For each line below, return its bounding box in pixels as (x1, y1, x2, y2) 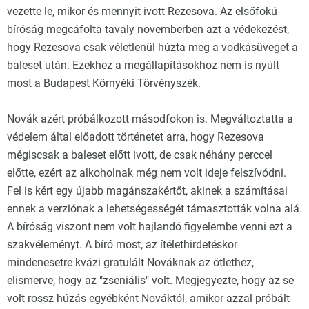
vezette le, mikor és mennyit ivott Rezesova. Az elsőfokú (7, 5, 277, 18)
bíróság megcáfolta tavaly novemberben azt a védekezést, (7, 23, 289, 36)
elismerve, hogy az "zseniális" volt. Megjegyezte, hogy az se (7, 274, 294, 287)
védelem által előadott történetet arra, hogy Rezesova (7, 130, 264, 143)
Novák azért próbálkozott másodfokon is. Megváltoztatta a (7, 112, 293, 126)
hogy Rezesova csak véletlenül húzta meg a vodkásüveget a (7, 41, 298, 54)
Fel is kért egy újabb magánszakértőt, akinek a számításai (7, 184, 288, 197)
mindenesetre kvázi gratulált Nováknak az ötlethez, (7, 256, 254, 269)
